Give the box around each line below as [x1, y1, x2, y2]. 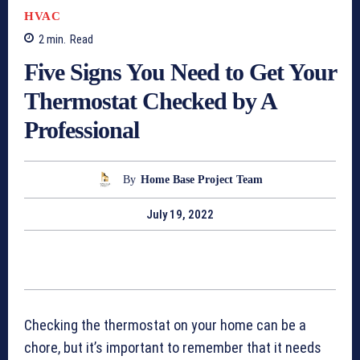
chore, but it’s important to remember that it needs [24, 339, 321, 357]
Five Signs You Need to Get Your [24, 59, 336, 86]
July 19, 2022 [146, 207, 214, 223]
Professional [24, 117, 139, 144]
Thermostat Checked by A [24, 88, 276, 115]
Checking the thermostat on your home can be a [24, 317, 306, 334]
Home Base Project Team [141, 173, 263, 186]
